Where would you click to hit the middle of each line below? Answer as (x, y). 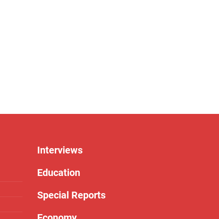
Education (59, 173)
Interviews (60, 150)
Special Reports (71, 195)
